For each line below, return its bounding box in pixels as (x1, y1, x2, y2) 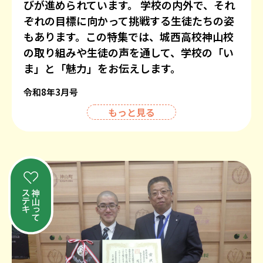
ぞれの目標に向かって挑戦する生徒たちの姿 (23, 12, 234, 28)
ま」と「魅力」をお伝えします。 (23, 60, 181, 76)
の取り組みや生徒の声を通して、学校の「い (23, 44, 234, 60)
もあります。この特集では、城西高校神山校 (23, 28, 234, 44)
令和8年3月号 (23, 85, 78, 98)
